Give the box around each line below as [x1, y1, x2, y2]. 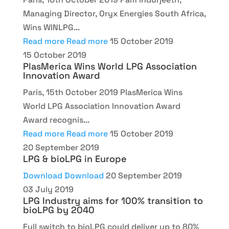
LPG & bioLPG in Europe [22, 153, 127, 165]
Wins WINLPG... [22, 22, 80, 33]
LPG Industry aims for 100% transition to [22, 195, 203, 207]
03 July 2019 [22, 184, 74, 195]
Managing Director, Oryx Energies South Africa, [22, 8, 206, 19]
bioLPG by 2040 [22, 204, 95, 216]
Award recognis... [22, 114, 89, 125]
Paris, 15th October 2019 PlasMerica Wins [22, 87, 182, 98]
